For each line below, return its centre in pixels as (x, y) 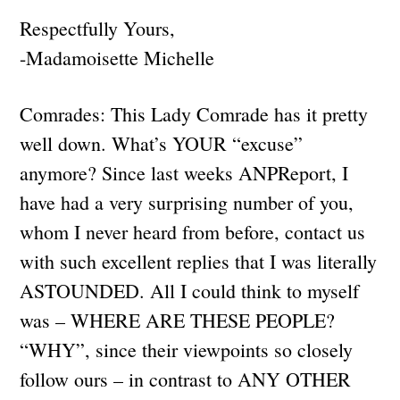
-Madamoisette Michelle (121, 57)
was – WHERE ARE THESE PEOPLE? (178, 320)
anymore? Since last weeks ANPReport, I (184, 172)
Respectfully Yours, (98, 28)
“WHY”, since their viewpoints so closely (187, 349)
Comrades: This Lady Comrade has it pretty (194, 113)
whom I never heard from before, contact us (193, 231)
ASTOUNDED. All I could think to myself (190, 290)
